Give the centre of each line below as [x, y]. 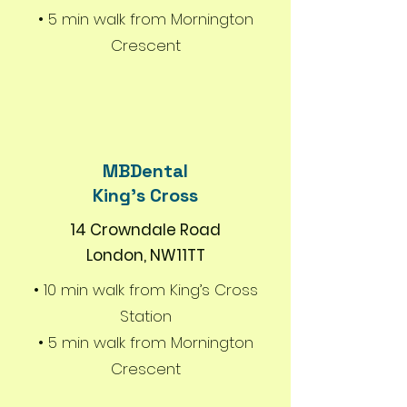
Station [145, 316]
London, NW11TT [145, 255]
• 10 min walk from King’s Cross [145, 290]
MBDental [145, 171]
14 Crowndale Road [145, 230]
